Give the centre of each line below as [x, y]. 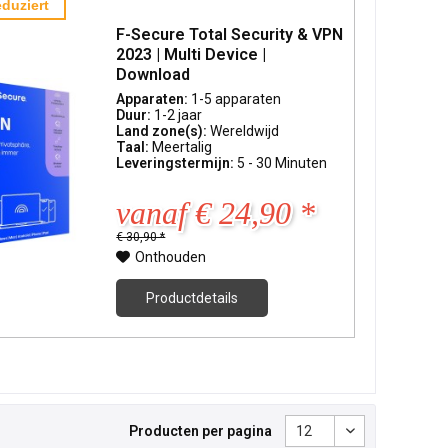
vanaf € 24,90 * [216, 212]
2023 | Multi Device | [191, 54]
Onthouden [171, 256]
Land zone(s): [163, 130]
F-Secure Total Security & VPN [230, 34]
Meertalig [182, 146]
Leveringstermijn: [177, 162]
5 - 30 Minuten [282, 162]
